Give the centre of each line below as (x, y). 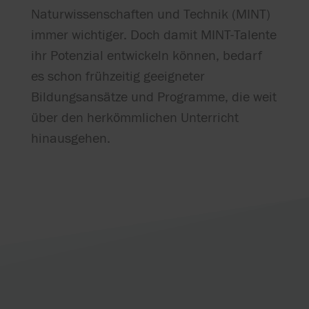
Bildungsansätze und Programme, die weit (153, 97)
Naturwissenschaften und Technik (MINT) (150, 14)
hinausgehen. (70, 139)
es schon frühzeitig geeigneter (118, 77)
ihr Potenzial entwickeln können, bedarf (146, 56)
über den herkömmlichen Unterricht (134, 118)
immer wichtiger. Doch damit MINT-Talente (153, 35)
